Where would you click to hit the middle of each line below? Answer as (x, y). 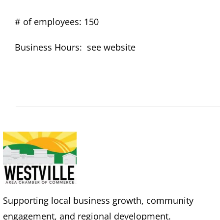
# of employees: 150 (57, 22)
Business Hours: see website (75, 47)
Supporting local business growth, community (98, 200)
